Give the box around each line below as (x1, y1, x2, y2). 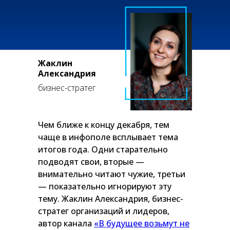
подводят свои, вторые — (38, 156, 144, 167)
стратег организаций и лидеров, (38, 205, 169, 217)
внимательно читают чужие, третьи (38, 168, 185, 180)
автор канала (38, 218, 94, 229)
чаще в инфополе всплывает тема (38, 131, 178, 143)
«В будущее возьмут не (94, 218, 189, 229)
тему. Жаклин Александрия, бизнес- (38, 193, 183, 204)
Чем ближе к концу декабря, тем (38, 119, 169, 130)
